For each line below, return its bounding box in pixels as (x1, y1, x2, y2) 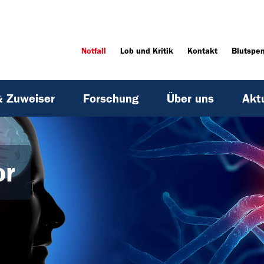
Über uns (167, 91, 214, 106)
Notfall (81, 46, 107, 57)
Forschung (83, 91, 138, 106)
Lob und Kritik (120, 46, 174, 57)
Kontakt (187, 46, 218, 57)
